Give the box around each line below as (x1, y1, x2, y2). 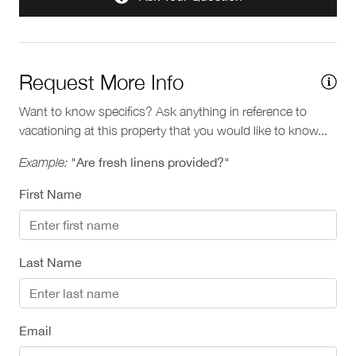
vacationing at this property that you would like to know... (19, 122, 327, 137)
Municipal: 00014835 (19, 9, 134, 24)
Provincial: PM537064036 (19, 28, 160, 43)
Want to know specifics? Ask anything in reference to (19, 103, 307, 118)
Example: (19, 154, 68, 169)
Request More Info (19, 68, 184, 95)
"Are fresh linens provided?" (71, 154, 230, 169)
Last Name (19, 254, 82, 269)
